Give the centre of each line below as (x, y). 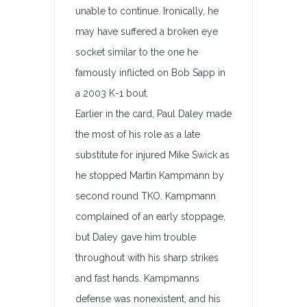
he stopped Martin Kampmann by (150, 175)
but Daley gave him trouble (136, 237)
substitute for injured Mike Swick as (152, 155)
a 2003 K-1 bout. (112, 93)
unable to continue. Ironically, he (147, 11)
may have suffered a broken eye (147, 32)
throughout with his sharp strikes (147, 258)
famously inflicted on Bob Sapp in (150, 73)
